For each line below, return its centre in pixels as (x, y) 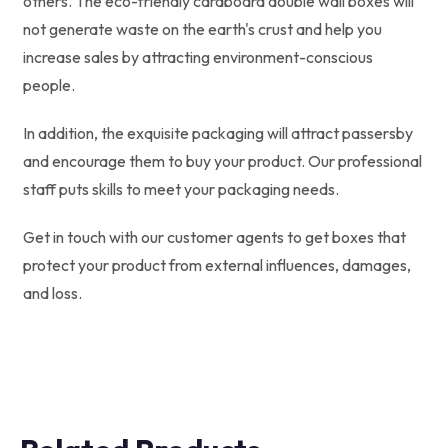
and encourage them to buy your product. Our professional (222, 160)
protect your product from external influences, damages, (217, 264)
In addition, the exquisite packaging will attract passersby (218, 132)
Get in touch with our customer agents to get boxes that (214, 236)
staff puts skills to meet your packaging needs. (181, 188)
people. (49, 84)
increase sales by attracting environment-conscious (198, 56)
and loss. (52, 292)
